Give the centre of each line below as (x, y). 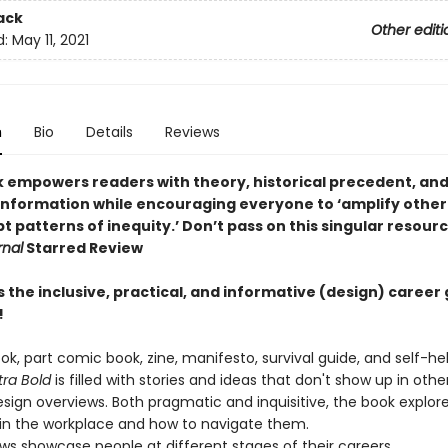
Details (109, 132)
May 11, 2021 (50, 40)
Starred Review (82, 248)
